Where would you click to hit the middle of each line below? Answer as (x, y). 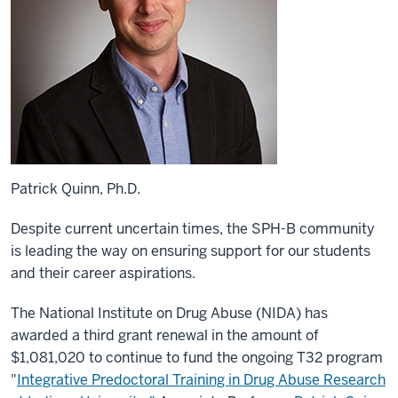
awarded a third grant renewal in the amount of (165, 335)
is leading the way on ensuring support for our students (191, 251)
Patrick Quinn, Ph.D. (77, 189)
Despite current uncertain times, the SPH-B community (193, 229)
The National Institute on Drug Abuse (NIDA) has (169, 313)
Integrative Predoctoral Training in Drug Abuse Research (201, 380)
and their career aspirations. (103, 273)
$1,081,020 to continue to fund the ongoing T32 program (197, 358)
